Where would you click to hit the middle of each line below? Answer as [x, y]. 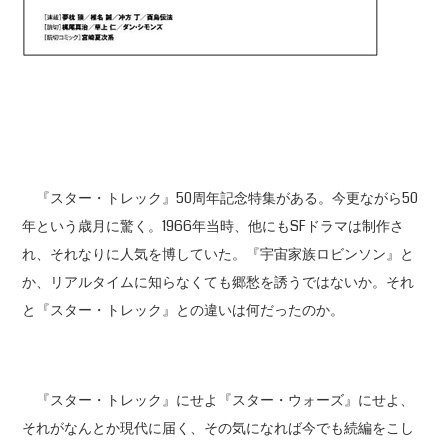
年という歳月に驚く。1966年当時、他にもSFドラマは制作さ [213, 226]
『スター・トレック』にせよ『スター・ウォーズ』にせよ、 [218, 400]
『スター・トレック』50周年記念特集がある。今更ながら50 [220, 198]
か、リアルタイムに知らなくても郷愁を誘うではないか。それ [218, 282]
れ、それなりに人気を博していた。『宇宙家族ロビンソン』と [218, 254]
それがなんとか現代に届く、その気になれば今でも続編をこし [218, 428]
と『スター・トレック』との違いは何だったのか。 [183, 310]
